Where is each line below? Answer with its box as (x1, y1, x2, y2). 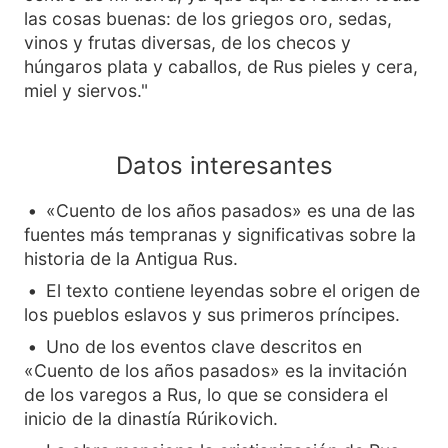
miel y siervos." (24, 80, 148, 101)
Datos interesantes (115, 151, 333, 180)
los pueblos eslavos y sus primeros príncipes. (24, 304, 400, 325)
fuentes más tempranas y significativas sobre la (24, 224, 416, 245)
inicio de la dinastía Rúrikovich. (24, 408, 278, 429)
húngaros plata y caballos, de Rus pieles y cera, (24, 56, 418, 77)
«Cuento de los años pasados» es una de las (46, 200, 415, 221)
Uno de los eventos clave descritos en (46, 336, 362, 357)
